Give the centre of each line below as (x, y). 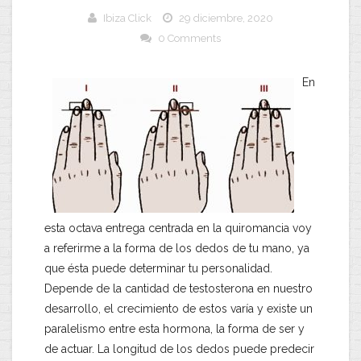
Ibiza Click (127, 19)
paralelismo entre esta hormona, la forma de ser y (174, 329)
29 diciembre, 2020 (226, 19)
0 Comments (189, 39)
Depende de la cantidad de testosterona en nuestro (178, 289)
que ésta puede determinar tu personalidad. (158, 269)
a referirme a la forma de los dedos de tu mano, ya (177, 249)
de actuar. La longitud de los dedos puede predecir (179, 349)
